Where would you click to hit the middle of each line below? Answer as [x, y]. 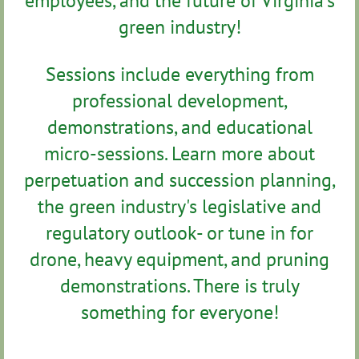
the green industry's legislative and [179, 206]
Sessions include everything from [179, 74]
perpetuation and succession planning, [179, 179]
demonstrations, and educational [179, 127]
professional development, [179, 100]
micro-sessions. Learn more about [179, 153]
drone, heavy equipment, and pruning [179, 259]
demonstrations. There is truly [179, 285]
